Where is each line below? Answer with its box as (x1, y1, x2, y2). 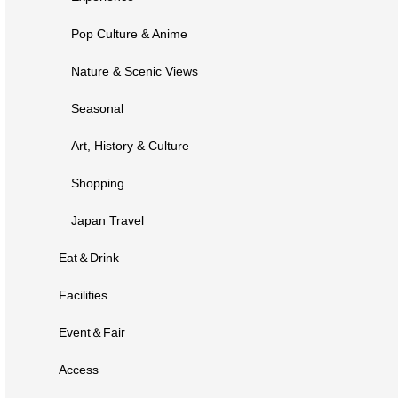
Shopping (71, 176, 124, 190)
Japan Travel (71, 213, 144, 227)
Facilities (59, 288, 107, 302)
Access (59, 362, 99, 377)
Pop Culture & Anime (71, 27, 187, 41)
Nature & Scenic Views (71, 64, 198, 78)
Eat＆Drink (59, 251, 119, 265)
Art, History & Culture (71, 139, 189, 153)
